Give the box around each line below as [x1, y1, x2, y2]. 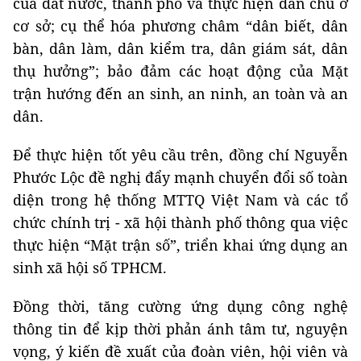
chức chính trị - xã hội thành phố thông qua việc [13, 213, 348, 233]
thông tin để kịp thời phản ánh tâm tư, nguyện [13, 319, 348, 339]
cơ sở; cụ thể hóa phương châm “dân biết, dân [13, 16, 348, 36]
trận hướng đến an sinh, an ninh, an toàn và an [13, 84, 348, 104]
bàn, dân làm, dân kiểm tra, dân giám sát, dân [13, 39, 348, 59]
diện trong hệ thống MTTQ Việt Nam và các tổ [13, 190, 348, 210]
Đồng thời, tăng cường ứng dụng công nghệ [13, 297, 348, 317]
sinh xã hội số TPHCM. [13, 258, 167, 278]
